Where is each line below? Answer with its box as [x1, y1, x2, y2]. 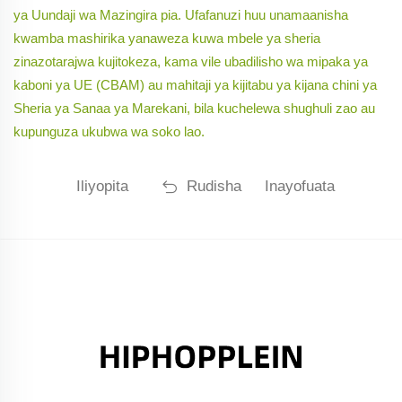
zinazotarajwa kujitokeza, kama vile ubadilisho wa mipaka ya [13, 54, 368, 70]
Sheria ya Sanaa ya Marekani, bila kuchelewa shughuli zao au [13, 100, 375, 117]
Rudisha [186, 178, 241, 196]
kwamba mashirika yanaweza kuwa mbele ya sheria [13, 31, 320, 47]
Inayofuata [265, 178, 335, 196]
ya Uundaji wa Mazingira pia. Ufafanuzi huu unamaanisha [13, 7, 348, 23]
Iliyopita [76, 178, 128, 196]
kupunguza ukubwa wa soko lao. [13, 124, 205, 140]
